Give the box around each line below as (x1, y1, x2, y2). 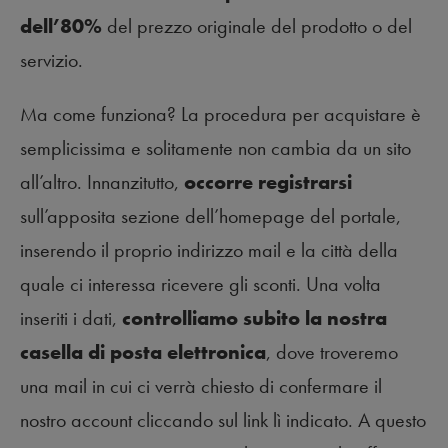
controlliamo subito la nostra (122, 304, 387, 331)
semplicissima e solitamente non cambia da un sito (20, 134, 411, 161)
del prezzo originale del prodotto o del (102, 12, 412, 39)
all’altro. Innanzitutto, (20, 168, 184, 195)
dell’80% (20, 12, 102, 39)
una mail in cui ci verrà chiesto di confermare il (20, 372, 382, 399)
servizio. (20, 46, 83, 73)
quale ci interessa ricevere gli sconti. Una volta (20, 270, 381, 297)
